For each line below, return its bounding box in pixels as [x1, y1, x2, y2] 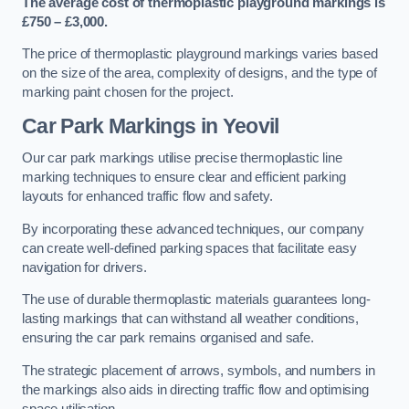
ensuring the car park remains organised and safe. [22, 330, 314, 346]
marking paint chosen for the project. [22, 85, 234, 100]
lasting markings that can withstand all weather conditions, [22, 311, 359, 327]
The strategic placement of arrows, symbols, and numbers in [22, 363, 375, 378]
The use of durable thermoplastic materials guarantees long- [22, 292, 371, 308]
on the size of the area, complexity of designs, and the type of [22, 66, 377, 81]
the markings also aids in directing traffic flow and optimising [22, 383, 369, 397]
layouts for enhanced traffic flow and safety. [22, 189, 273, 204]
